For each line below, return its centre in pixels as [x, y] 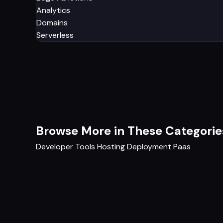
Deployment [149, 146]
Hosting [111, 146]
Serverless [55, 35]
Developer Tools [65, 146]
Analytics [53, 10]
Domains [52, 22]
